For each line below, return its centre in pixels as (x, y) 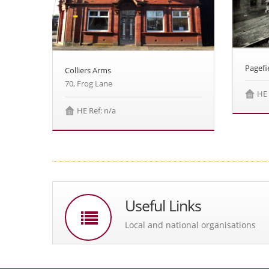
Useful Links (163, 206)
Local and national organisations (190, 225)
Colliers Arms (88, 71)
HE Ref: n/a (96, 111)
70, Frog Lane (89, 84)
